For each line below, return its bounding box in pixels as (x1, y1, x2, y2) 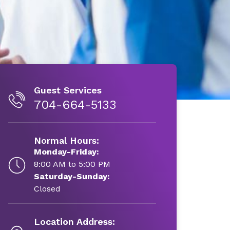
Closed (33, 184, 61, 194)
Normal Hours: (33, 135, 99, 146)
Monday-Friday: (33, 147, 99, 157)
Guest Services (33, 85, 102, 95)
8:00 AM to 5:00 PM (33, 159, 110, 169)
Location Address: (33, 216, 115, 227)
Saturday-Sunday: (33, 171, 110, 181)
